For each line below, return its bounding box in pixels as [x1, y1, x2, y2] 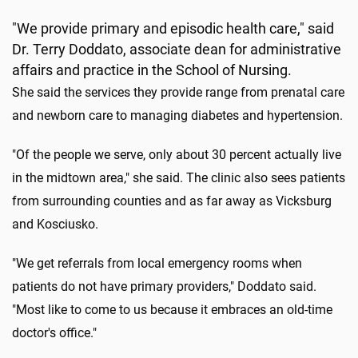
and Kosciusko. [12, 216, 98, 232]
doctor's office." [12, 324, 97, 340]
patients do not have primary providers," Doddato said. [12, 278, 316, 294]
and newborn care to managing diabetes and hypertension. [12, 107, 343, 123]
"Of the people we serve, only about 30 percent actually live [12, 146, 341, 162]
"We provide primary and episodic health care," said [12, 20, 334, 37]
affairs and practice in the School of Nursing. [12, 62, 292, 78]
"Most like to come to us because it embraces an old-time [12, 301, 332, 317]
